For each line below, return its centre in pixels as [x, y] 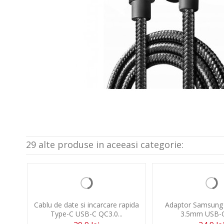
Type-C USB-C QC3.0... [86, 214]
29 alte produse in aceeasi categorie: [105, 144]
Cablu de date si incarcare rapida [86, 205]
